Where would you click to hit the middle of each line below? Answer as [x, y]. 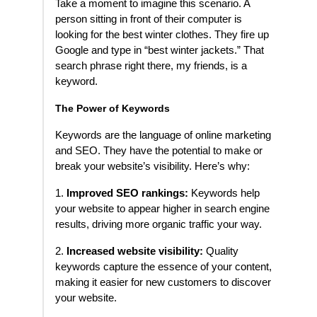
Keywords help [224, 194]
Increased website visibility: [135, 252]
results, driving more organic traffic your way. [158, 225]
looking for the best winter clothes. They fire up [162, 35]
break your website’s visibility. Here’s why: [152, 167]
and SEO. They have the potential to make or [159, 151]
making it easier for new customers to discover [163, 283]
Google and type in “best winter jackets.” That [160, 51]
